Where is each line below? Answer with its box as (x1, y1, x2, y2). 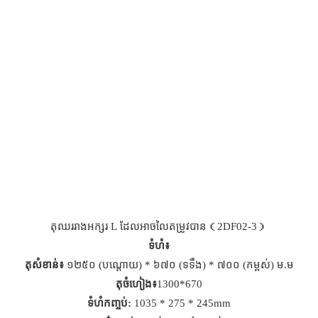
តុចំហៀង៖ (116, 278, 157, 291)
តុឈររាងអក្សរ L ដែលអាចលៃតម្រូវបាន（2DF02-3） (50, 220, 268, 234)
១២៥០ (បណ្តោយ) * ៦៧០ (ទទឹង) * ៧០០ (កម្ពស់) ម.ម (63, 258, 294, 272)
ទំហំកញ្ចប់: (87, 297, 131, 310)
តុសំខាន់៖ (24, 258, 64, 272)
